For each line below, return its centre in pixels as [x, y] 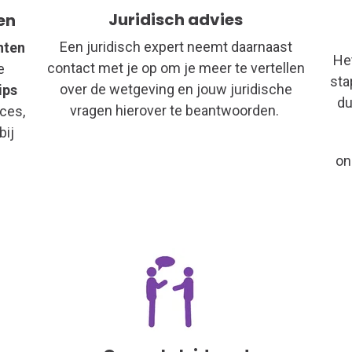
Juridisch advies [176, 19]
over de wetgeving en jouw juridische [176, 89]
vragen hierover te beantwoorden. [176, 110]
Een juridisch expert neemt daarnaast [176, 46]
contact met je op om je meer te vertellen [176, 68]
